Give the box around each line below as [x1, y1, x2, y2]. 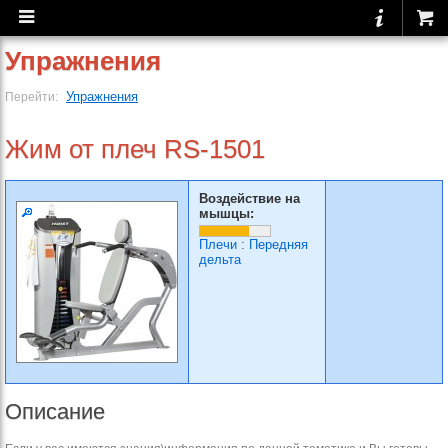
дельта [199, 252, 241, 267]
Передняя [249, 237, 308, 252]
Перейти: [5, 90, 61, 103]
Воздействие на [199, 191, 300, 206]
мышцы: [199, 206, 254, 221]
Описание [5, 399, 105, 424]
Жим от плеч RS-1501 [5, 134, 265, 164]
